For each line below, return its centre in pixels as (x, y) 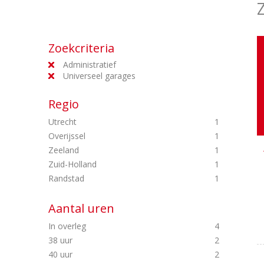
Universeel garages (99, 76)
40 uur (62, 254)
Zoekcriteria (81, 48)
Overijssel (68, 136)
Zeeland (65, 150)
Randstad (67, 178)
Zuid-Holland (74, 164)
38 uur (62, 240)
